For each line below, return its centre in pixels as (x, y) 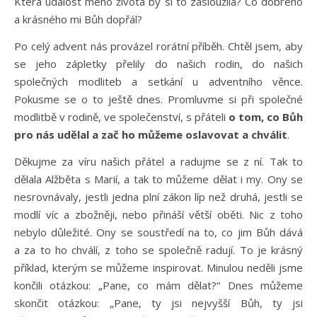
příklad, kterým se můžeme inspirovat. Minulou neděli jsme (158, 267)
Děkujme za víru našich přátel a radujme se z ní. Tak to (158, 161)
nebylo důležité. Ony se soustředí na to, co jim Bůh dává (158, 232)
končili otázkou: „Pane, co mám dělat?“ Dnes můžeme (158, 285)
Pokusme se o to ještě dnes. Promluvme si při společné (158, 99)
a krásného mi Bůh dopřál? (78, 19)
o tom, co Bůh (266, 117)
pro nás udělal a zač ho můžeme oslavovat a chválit (151, 134)
